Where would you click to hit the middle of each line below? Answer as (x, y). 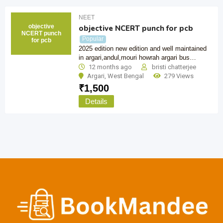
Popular (93, 39)
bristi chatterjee (173, 67)
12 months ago (111, 67)
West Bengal (126, 76)
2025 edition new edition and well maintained (143, 48)
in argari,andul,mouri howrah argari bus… (138, 57)
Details (97, 101)
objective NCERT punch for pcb (136, 28)
